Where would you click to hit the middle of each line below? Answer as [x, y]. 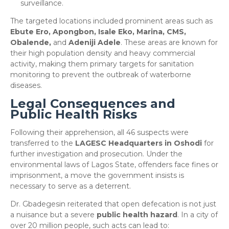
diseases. [26, 85]
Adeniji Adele [95, 42]
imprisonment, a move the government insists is [97, 175]
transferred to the [43, 143]
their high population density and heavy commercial [103, 53]
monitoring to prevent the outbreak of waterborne [101, 75]
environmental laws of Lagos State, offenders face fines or [114, 165]
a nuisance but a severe [53, 215]
